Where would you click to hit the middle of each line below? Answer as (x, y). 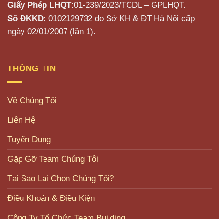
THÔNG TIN (32, 69)
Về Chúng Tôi (32, 100)
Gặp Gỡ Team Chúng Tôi (53, 159)
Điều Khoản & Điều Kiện (51, 198)
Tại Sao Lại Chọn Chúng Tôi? (61, 179)
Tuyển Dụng (29, 140)
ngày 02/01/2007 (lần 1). (52, 32)
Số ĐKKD (25, 18)
